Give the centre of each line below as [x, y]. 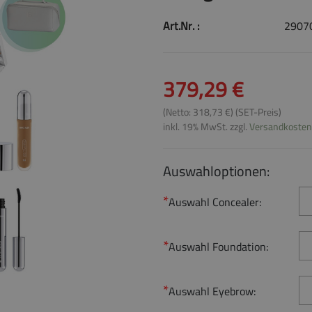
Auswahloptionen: [216, 171]
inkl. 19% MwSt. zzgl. [206, 127]
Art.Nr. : [181, 26]
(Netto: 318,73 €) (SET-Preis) [222, 112]
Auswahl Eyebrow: [212, 291]
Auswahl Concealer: [215, 202]
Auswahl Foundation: [219, 247]
